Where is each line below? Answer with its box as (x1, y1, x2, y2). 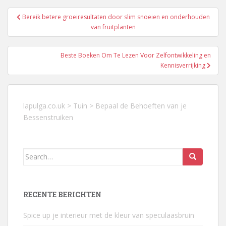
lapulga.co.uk (23, 100, 65, 110)
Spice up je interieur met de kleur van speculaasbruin (23, 210, 194, 220)
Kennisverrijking (160, 61, 207, 70)
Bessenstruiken (23, 112, 73, 122)
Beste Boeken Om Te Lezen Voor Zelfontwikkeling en (61, 50, 211, 60)
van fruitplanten (90, 22, 136, 31)
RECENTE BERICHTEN (23, 189, 101, 199)
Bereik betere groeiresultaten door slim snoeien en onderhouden (22, 12, 210, 21)
